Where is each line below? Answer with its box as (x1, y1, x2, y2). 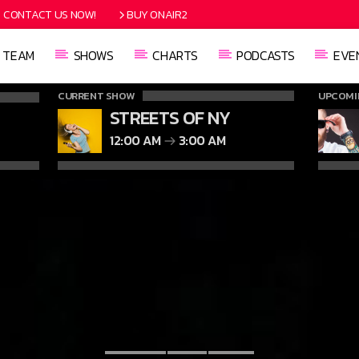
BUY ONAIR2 (127, 6, 188, 23)
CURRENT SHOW (58, 88, 135, 103)
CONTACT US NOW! (2, 6, 96, 23)
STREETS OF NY (110, 104, 231, 131)
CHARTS (152, 46, 198, 65)
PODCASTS (236, 46, 295, 65)
